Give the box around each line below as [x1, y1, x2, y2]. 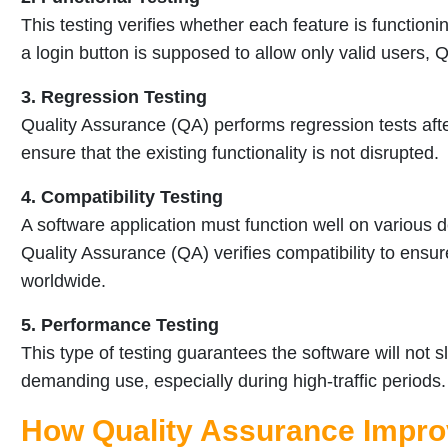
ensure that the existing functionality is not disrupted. [21, 142, 439, 163]
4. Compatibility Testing [21, 186, 223, 207]
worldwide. [21, 270, 106, 291]
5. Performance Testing [21, 314, 219, 335]
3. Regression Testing [21, 86, 207, 107]
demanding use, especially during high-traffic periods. [21, 370, 446, 391]
